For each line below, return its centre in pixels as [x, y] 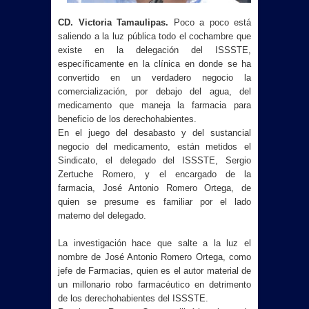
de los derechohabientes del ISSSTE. [133, 299]
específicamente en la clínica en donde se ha [154, 64]
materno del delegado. [102, 216]
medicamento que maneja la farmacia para [154, 106]
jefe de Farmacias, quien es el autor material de [154, 271]
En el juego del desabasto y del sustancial [154, 133]
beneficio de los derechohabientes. [127, 119]
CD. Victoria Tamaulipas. [113, 23]
